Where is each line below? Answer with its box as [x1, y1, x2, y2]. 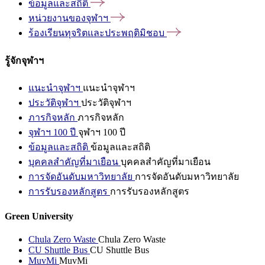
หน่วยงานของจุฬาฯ [28, 13, 108, 24]
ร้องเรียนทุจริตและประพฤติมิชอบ [28, 28, 164, 38]
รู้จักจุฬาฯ [5, 55, 44, 66]
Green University [5, 211, 73, 222]
